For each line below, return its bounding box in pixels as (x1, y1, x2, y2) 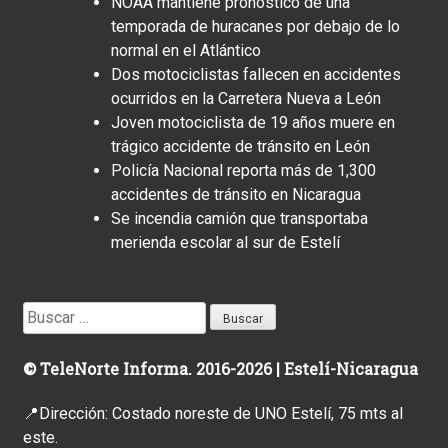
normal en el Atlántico (111, 40, 261, 60)
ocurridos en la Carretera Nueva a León (111, 88, 381, 108)
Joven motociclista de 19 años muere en (111, 112, 395, 132)
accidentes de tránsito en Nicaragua (111, 184, 361, 204)
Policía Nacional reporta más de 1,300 (111, 160, 376, 180)
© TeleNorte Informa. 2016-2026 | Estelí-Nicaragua (23, 357, 418, 379)
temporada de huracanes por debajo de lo (111, 16, 400, 36)
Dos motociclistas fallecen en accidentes (111, 64, 401, 84)
